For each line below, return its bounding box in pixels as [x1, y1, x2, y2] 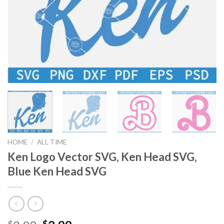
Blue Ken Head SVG [7, 164, 106, 178]
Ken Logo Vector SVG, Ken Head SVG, [7, 149, 197, 163]
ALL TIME [37, 137, 67, 146]
